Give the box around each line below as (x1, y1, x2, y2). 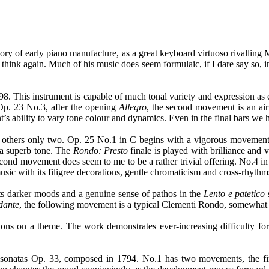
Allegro (118, 102, 147, 112)
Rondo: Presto (73, 145, 131, 156)
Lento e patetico (204, 189, 268, 199)
